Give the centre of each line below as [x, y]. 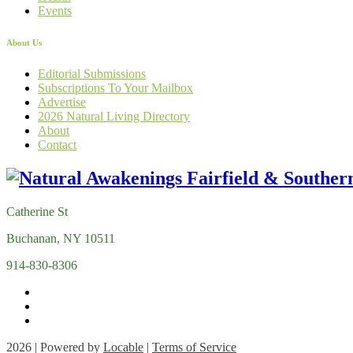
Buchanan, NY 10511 [61, 238]
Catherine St [37, 211]
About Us [24, 42]
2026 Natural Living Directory [114, 116]
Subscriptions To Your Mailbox [115, 87]
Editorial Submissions [92, 73]
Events [55, 10]
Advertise [62, 102]
